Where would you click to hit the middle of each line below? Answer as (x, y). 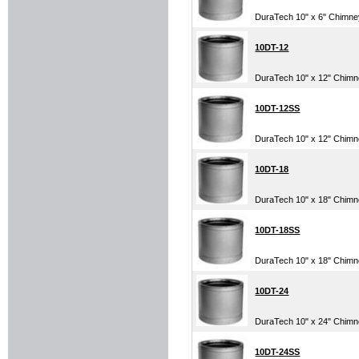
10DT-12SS (278, 108)
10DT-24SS (278, 351)
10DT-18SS (278, 230)
